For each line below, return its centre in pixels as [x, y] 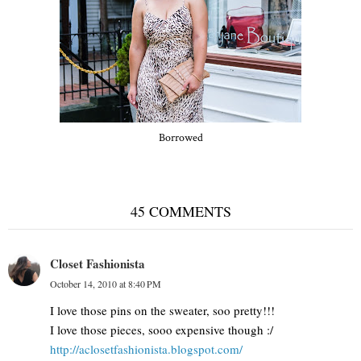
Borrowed [180, 138]
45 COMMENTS [180, 212]
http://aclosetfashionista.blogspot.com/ [146, 349]
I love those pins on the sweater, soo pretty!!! [162, 311]
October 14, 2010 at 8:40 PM [106, 284]
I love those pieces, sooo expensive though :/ [162, 330]
